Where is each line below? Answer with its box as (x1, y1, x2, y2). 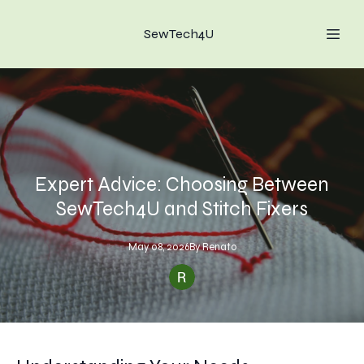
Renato (201, 240, 236, 253)
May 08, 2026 (128, 240, 189, 253)
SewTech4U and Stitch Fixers (56, 197, 308, 221)
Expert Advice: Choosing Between (35, 172, 329, 197)
